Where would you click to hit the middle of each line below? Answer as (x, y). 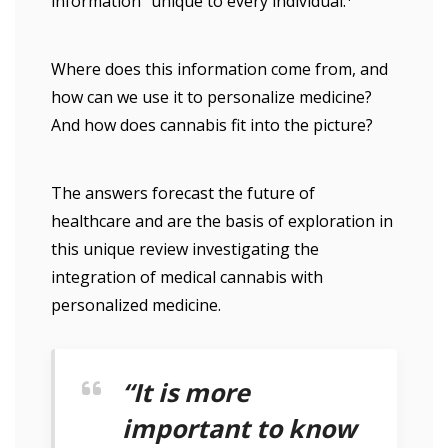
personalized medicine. (136, 305)
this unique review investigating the (185, 249)
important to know (239, 428)
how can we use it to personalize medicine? (211, 97)
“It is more (186, 392)
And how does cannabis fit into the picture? (212, 125)
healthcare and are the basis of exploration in (222, 221)
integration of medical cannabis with (187, 277)
